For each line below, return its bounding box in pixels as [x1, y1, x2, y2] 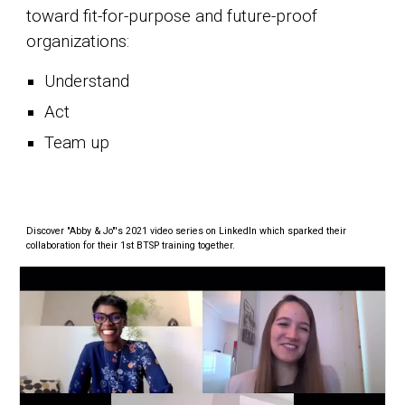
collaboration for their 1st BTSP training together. [26, 240, 236, 251]
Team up [44, 133, 110, 153]
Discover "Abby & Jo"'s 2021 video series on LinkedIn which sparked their [26, 225, 347, 237]
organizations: [26, 32, 135, 52]
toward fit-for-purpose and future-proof [26, 6, 318, 26]
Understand [44, 71, 130, 91]
